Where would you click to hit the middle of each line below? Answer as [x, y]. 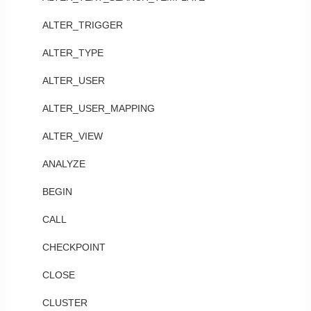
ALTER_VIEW [72, 136]
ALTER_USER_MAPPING [98, 108]
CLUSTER [65, 303]
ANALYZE [64, 164]
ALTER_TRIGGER [82, 25]
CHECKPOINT [74, 247]
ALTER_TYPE [73, 53]
